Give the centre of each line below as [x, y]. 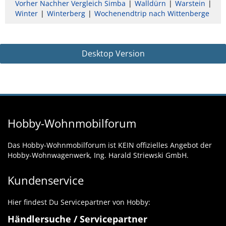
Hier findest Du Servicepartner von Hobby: [79, 202]
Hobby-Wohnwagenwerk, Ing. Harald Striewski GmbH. [98, 155]
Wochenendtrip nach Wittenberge [152, 13]
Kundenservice [46, 180]
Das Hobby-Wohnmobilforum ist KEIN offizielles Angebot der [110, 145]
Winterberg [66, 13]
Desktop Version [113, 53]
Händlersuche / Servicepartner [77, 219]
